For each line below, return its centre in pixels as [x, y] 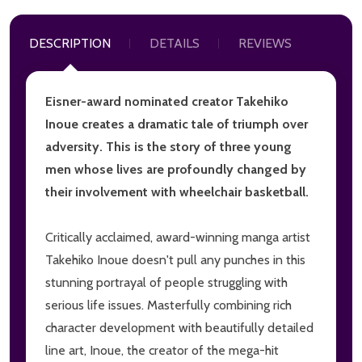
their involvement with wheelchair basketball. [177, 192]
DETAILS [175, 43]
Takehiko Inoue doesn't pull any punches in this [175, 259]
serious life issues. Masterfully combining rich [168, 305]
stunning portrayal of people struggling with [166, 282]
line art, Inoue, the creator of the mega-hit [162, 350]
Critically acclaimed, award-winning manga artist [178, 237]
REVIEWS [265, 43]
